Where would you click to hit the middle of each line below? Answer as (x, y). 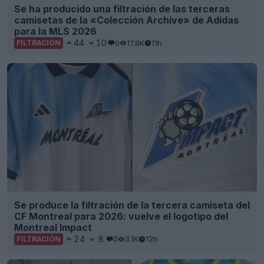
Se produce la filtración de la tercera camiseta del (132, 205)
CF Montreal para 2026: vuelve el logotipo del (121, 216)
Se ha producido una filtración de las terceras (122, 9)
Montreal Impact (53, 227)
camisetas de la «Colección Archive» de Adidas (126, 20)
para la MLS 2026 (55, 32)
